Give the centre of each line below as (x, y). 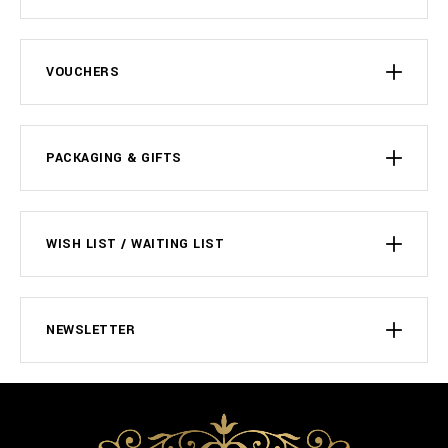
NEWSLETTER (90, 330)
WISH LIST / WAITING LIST (135, 244)
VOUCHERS (82, 72)
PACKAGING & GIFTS (114, 158)
